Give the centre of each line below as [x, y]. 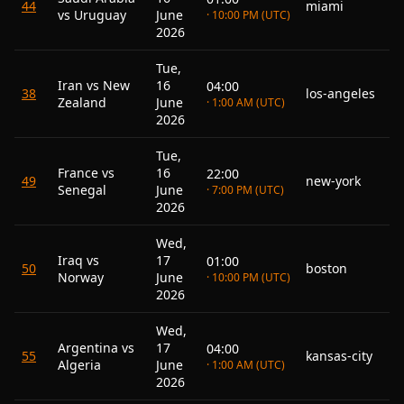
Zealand [82, 102]
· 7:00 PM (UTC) [245, 190]
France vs [86, 173]
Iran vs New [94, 85]
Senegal [82, 190]
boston [326, 268]
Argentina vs [96, 348]
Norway [81, 277]
